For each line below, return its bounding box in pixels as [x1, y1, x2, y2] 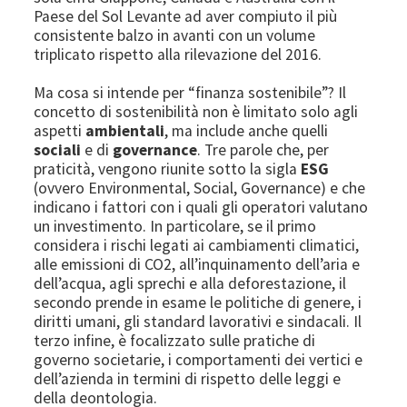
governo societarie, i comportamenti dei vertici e [34, 349, 363, 370]
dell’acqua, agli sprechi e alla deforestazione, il [34, 273, 347, 293]
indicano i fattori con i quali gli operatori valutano [34, 196, 369, 217]
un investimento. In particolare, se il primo [34, 215, 317, 236]
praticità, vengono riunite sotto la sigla [34, 158, 302, 179]
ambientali [85, 120, 165, 141]
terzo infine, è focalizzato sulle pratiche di [34, 330, 316, 351]
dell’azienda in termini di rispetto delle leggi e [34, 368, 342, 389]
